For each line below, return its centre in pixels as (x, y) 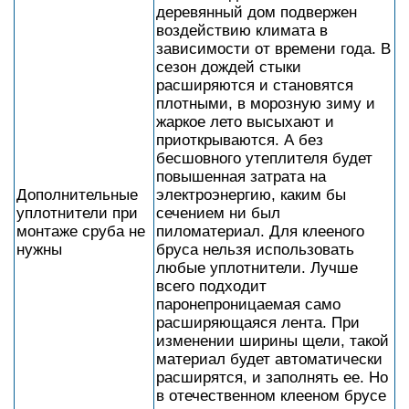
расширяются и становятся (255, 85)
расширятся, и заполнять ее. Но (272, 378)
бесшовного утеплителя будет (264, 158)
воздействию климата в (242, 31)
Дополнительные (77, 195)
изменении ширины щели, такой (273, 341)
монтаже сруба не (81, 231)
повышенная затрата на (241, 177)
